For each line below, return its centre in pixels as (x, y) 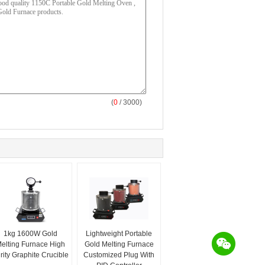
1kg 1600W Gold (30, 234)
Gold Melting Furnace (119, 244)
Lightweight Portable (119, 234)
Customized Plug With (119, 255)
